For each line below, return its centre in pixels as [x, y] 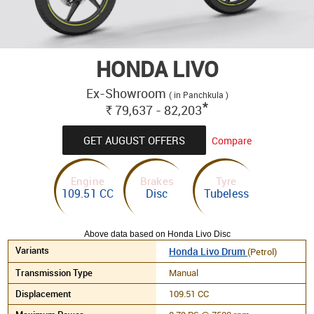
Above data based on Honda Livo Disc [157, 234]
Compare [232, 140]
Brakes [157, 180]
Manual [184, 272]
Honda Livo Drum [209, 251]
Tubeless [226, 193]
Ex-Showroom [127, 93]
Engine [88, 180]
